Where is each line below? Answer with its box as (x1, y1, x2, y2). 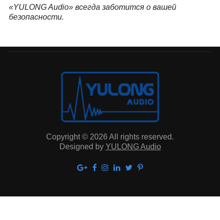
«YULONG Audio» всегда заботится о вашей (8, 3, 176, 11)
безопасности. (8, 13, 64, 21)
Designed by (59, 142, 106, 151)
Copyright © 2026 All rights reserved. (46, 133, 174, 141)
